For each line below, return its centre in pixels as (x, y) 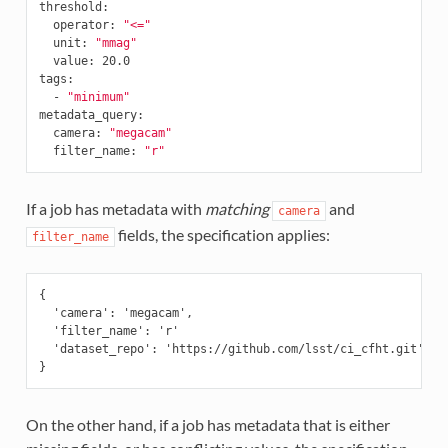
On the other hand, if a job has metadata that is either (207, 424)
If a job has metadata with (115, 208)
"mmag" (115, 42)
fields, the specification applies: (222, 234)
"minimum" (98, 96)
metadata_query (87, 114)
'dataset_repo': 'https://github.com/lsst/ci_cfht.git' (231, 348)
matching (236, 208)
